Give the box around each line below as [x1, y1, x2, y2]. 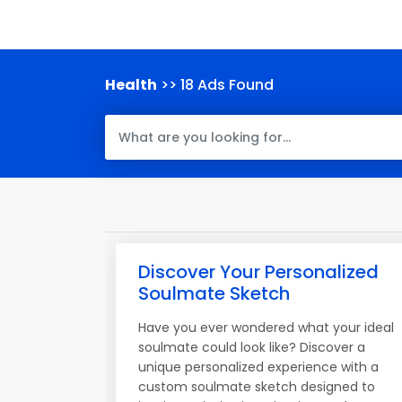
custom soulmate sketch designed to [138, 378, 375, 396]
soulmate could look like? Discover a [138, 338, 365, 356]
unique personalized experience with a [138, 358, 379, 376]
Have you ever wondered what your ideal [138, 319, 394, 336]
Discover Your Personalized [138, 259, 379, 284]
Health [105, 74, 157, 95]
